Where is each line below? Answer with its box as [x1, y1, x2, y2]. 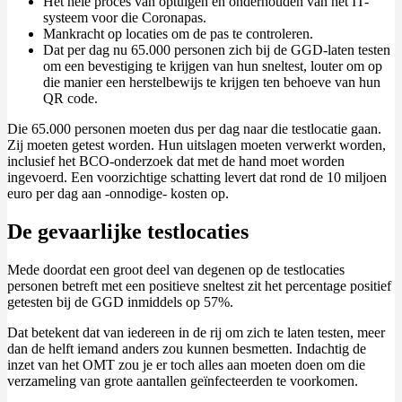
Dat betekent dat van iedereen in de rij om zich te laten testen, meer [7, 324, 385, 340]
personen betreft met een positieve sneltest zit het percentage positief [7, 277, 391, 293]
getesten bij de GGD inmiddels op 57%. [7, 293, 233, 310]
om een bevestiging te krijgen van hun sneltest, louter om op [43, 57, 382, 74]
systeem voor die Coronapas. [43, 9, 206, 25]
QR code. [43, 90, 98, 106]
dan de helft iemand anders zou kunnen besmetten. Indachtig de [7, 340, 366, 356]
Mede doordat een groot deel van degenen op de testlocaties [7, 261, 345, 277]
